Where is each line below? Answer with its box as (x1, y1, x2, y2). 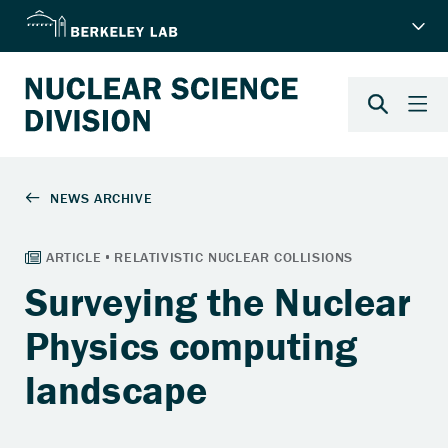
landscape (25, 364, 207, 414)
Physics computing (25, 320, 357, 370)
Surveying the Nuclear (25, 276, 412, 326)
